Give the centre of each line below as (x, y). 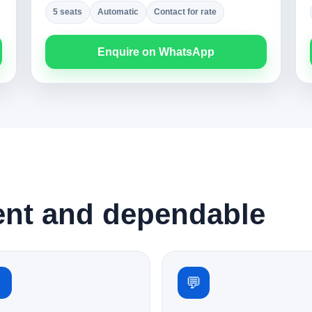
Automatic (118, 12)
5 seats (68, 12)
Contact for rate (185, 12)
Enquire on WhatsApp (156, 52)
